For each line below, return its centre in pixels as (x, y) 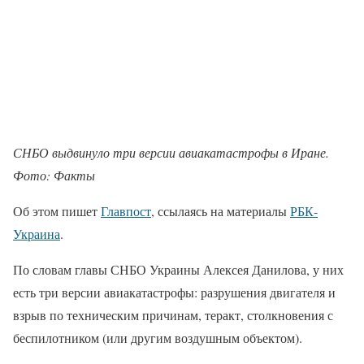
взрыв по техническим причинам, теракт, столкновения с (173, 315)
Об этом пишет (57, 211)
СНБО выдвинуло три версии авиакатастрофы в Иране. (171, 152)
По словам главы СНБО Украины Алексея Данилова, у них (178, 269)
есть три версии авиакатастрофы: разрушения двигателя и (174, 292)
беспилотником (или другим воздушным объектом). (158, 338)
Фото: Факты (54, 175)
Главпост (126, 211)
